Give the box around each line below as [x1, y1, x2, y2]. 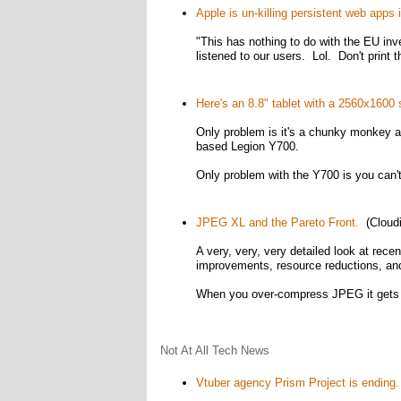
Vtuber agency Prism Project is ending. [195, 376, 399, 389]
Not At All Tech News [159, 344, 269, 357]
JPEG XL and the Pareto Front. [195, 216, 359, 229]
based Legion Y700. [195, 140, 299, 153]
